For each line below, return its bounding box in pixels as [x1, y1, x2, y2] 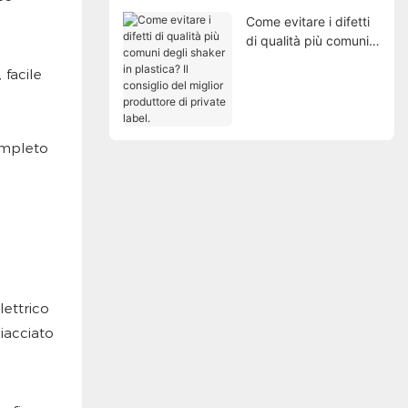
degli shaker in [245, 52, 332, 68]
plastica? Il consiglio [245, 71, 364, 87]
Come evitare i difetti [245, 14, 370, 30]
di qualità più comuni [245, 33, 369, 49]
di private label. [245, 109, 338, 126]
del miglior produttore [245, 90, 374, 107]
